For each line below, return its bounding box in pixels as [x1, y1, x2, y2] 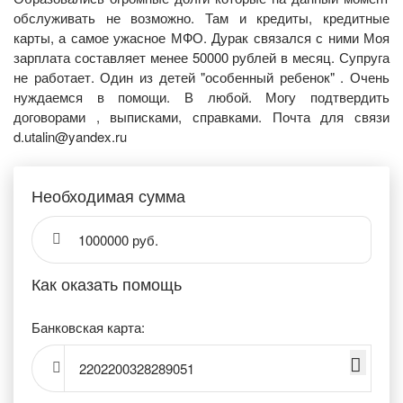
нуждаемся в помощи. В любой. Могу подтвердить [13, 87, 390, 106]
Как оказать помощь [31, 272, 182, 295]
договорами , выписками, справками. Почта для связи [13, 107, 390, 126]
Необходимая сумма [31, 184, 185, 207]
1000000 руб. [78, 230, 158, 249]
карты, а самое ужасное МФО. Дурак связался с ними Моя [13, 28, 390, 47]
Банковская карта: [31, 318, 145, 336]
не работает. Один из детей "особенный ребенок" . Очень [13, 67, 390, 86]
